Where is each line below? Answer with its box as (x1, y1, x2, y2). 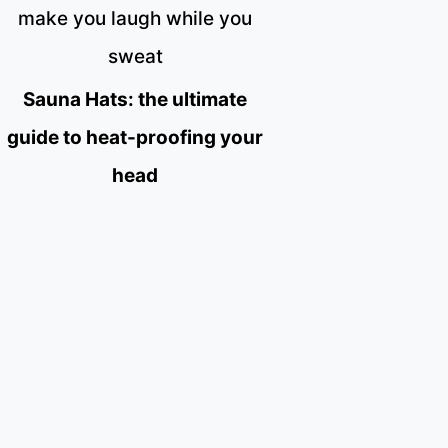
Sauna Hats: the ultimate (23, 87, 248, 111)
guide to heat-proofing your (7, 125, 264, 149)
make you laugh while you (18, 7, 253, 31)
